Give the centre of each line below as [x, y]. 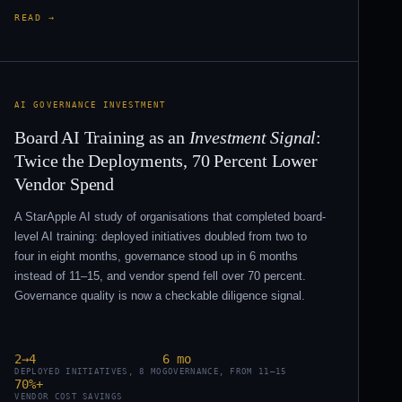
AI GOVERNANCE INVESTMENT [91, 104]
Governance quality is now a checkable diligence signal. [160, 295]
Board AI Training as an [102, 137]
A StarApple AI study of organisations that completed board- [170, 216]
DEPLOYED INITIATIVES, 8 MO [88, 371]
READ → [35, 17]
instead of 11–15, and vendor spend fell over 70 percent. [161, 275]
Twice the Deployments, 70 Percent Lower [166, 160]
